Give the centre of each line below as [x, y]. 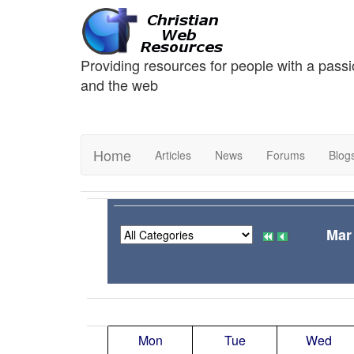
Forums [286, 155]
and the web [119, 85]
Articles [173, 155]
